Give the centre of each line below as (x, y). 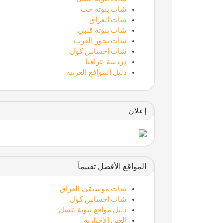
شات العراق (108, 20)
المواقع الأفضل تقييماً (112, 166)
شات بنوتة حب (104, 9)
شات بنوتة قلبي (102, 30)
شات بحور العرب (100, 41)
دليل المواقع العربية (96, 72)
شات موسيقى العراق (93, 188)
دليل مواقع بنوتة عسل (93, 209)
